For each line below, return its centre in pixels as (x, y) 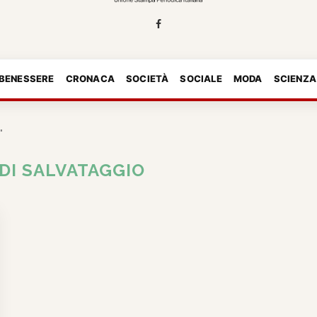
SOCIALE (201, 78)
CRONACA (90, 78)
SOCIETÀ (148, 78)
